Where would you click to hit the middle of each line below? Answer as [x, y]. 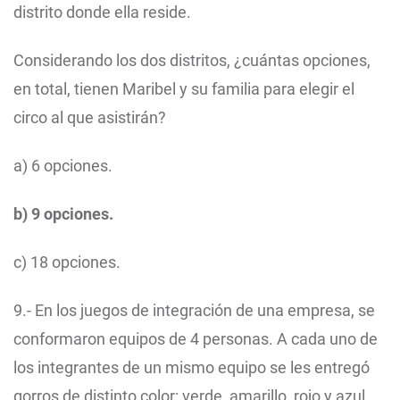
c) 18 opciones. [67, 262]
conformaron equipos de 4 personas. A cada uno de [196, 339]
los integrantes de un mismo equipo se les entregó [192, 368]
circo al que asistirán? [90, 118]
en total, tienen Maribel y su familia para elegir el [184, 89]
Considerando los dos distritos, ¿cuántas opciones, [192, 61]
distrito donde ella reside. [102, 12]
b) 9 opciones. [63, 214]
